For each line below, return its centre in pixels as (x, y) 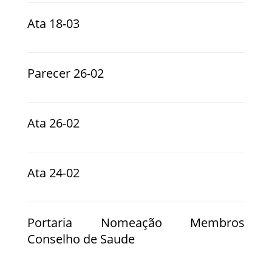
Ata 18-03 (53, 23)
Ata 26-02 (53, 123)
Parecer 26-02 (66, 73)
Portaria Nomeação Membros (136, 222)
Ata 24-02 (53, 172)
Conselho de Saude (81, 239)
